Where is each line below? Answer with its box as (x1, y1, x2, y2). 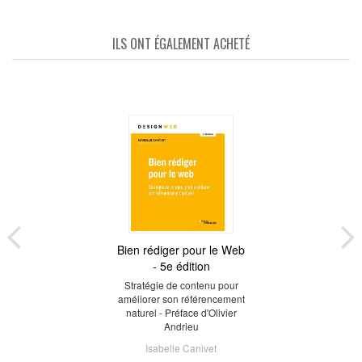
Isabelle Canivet (145, 340, 217, 355)
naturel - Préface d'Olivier (125, 305, 237, 319)
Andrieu (163, 318, 199, 333)
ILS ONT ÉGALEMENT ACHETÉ (112, 33, 250, 53)
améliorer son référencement (117, 291, 245, 305)
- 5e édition (152, 257, 210, 274)
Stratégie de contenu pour (124, 277, 238, 292)
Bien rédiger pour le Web (117, 241, 245, 258)
